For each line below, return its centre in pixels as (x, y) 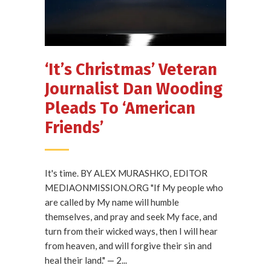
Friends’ (74, 127)
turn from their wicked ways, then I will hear (131, 231)
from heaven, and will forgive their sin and (128, 245)
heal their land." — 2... (86, 260)
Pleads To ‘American (120, 108)
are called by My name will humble (112, 202)
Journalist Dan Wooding (134, 89)
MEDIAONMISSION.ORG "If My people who (134, 187)
